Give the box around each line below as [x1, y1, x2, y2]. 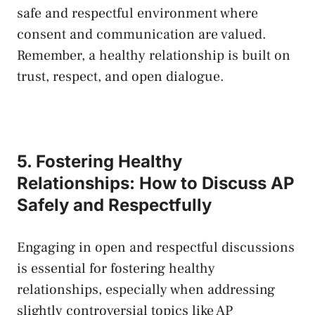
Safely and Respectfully [17, 195, 212, 216]
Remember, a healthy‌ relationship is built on [17, 46, 290, 65]
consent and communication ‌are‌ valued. [17, 25, 266, 44]
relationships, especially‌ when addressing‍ [17, 281, 275, 300]
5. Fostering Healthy [17, 151, 182, 172]
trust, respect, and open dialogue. [17, 67, 224, 86]
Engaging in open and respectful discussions [17, 238, 295, 257]
